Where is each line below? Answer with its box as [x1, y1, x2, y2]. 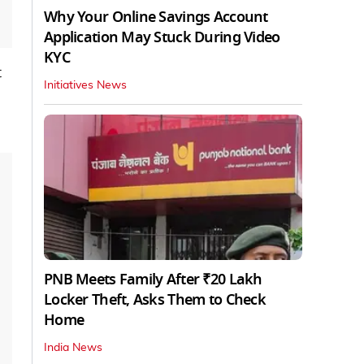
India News [44, 341, 102, 353]
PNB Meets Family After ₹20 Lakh [44, 268, 262, 290]
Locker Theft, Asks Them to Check [44, 288, 266, 310]
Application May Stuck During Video [44, 26, 280, 48]
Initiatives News [44, 79, 127, 91]
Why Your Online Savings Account [44, 6, 268, 28]
